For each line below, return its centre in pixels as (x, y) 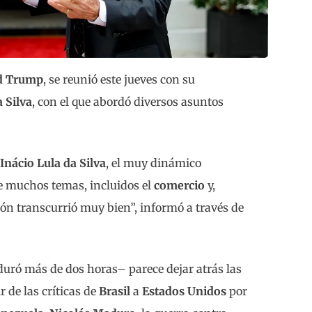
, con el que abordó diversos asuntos (128, 101)
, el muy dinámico (154, 163)
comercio (179, 185)
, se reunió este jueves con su (119, 79)
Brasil (115, 291)
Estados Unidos (186, 291)
